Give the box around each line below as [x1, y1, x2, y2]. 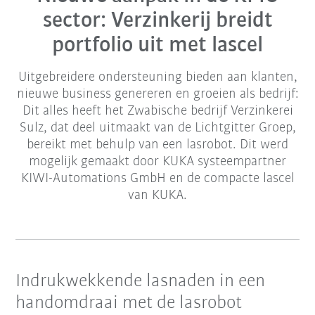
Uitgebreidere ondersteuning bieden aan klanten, [18, 70, 297, 85]
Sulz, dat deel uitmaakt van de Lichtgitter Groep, [19, 121, 296, 136]
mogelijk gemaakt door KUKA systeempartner [29, 155, 286, 169]
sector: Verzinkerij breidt [42, 10, 273, 33]
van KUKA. [128, 188, 187, 203]
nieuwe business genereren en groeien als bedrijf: [16, 87, 299, 102]
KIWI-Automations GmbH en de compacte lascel [20, 172, 295, 186]
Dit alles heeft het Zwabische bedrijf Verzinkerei [22, 104, 293, 119]
